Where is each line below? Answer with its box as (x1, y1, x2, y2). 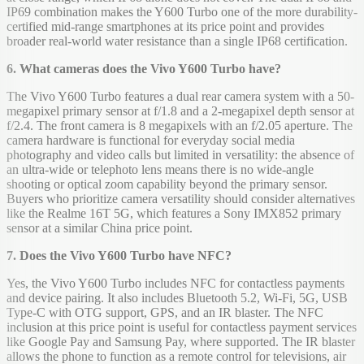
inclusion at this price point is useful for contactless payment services (6, 320, 357, 335)
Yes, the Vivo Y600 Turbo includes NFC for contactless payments (6, 276, 344, 291)
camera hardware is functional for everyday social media (6, 133, 295, 148)
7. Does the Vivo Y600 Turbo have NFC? (6, 249, 232, 263)
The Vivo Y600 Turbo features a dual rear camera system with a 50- (6, 89, 354, 104)
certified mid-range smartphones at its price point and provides (6, 19, 324, 34)
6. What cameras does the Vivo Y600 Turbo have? (6, 62, 281, 76)
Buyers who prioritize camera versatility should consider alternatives (6, 192, 355, 206)
